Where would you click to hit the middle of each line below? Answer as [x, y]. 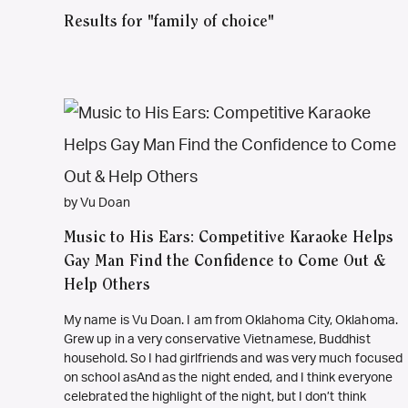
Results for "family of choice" [169, 23]
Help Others [107, 286]
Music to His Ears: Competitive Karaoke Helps [229, 239]
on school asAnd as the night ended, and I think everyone [228, 378]
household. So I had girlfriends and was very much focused [233, 359]
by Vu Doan [97, 203]
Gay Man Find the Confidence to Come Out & [225, 262]
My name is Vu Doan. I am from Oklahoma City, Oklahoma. [232, 321]
